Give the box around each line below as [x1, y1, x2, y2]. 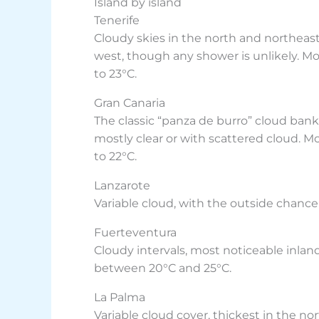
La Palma [94, 291, 145, 305]
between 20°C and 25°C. [94, 261, 231, 276]
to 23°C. [94, 67, 137, 81]
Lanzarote [94, 179, 150, 193]
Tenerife [94, 14, 140, 28]
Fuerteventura [94, 226, 177, 240]
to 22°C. [94, 150, 137, 164]
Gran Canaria [94, 96, 165, 110]
